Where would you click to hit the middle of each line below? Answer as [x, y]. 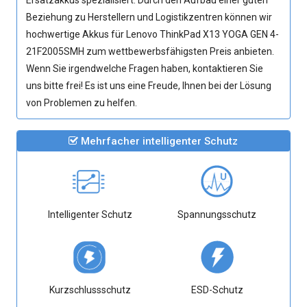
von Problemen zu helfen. [82, 103]
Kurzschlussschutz [90, 290]
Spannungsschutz [217, 214]
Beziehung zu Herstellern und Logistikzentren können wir [149, 17]
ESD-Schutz [217, 290]
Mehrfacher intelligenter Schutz [158, 141]
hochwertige [54, 34]
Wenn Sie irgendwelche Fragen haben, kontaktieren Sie [145, 69]
